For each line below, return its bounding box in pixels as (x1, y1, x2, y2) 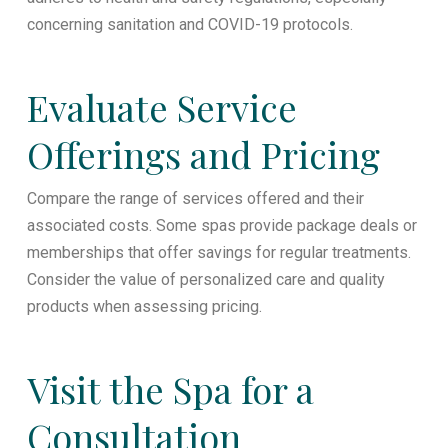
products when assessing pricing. (26, 296, 262, 316)
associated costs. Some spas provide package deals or (26, 215, 417, 235)
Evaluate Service (26, 82, 297, 132)
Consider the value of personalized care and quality (26, 269, 385, 289)
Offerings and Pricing (26, 129, 380, 179)
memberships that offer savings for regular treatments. (26, 242, 411, 262)
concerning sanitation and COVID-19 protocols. (26, 14, 353, 34)
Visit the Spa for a (26, 364, 314, 414)
